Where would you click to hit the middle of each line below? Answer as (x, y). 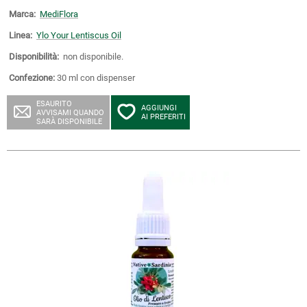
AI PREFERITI (163, 117)
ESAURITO (54, 104)
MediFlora (59, 14)
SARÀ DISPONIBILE (69, 122)
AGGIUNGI (159, 108)
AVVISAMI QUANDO (70, 113)
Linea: (21, 35)
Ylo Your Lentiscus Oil (79, 35)
